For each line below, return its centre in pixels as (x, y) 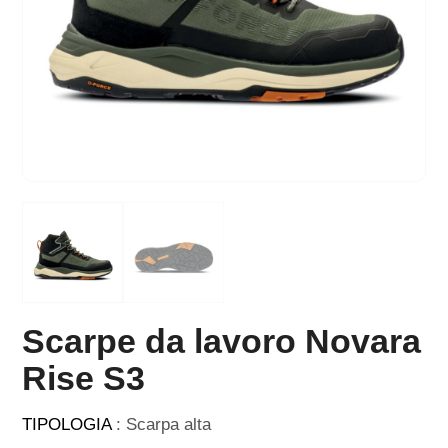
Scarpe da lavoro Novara (222, 340)
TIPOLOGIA (67, 425)
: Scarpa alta (161, 425)
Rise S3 (84, 377)
